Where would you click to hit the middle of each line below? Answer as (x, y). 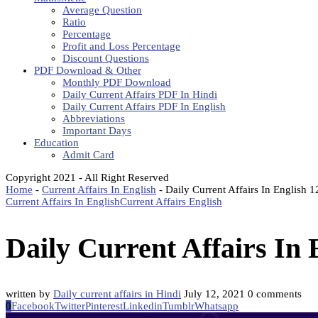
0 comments (275, 294)
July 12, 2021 (214, 294)
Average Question (102, 10)
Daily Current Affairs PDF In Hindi (140, 94)
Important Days (97, 131)
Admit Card (88, 155)
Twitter (70, 306)
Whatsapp (216, 306)
